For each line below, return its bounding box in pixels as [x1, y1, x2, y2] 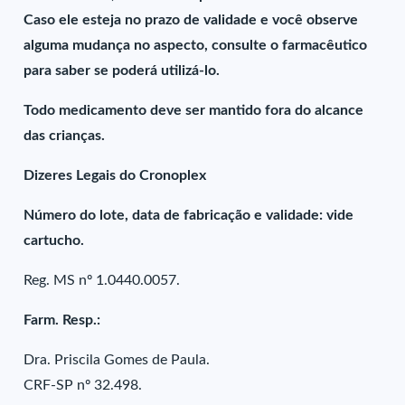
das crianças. [24, 128, 106, 143]
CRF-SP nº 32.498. [24, 378, 143, 392]
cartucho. [24, 233, 85, 248]
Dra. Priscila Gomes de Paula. [24, 353, 211, 367]
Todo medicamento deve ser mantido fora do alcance [24, 103, 364, 118]
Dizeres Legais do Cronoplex [24, 168, 207, 183]
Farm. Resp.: [24, 313, 101, 327]
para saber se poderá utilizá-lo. [24, 63, 221, 78]
